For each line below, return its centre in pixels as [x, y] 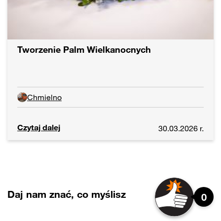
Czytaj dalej [39, 127]
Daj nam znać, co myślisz [67, 194]
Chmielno [44, 97]
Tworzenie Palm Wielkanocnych [84, 49]
